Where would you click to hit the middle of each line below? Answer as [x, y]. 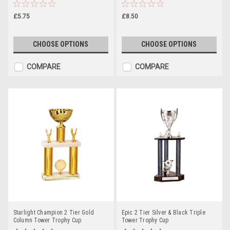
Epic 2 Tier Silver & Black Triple [163, 213]
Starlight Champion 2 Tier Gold [53, 213]
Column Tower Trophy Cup [47, 221]
